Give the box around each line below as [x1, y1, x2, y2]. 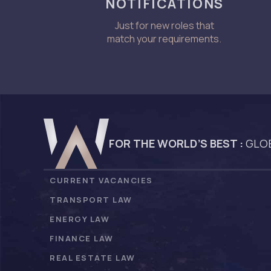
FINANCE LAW [50, 232, 114, 244]
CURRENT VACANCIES [50, 174, 153, 186]
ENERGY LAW [50, 213, 109, 224]
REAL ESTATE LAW [50, 252, 135, 263]
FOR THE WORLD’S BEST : [109, 136, 243, 151]
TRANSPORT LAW [50, 194, 132, 205]
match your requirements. [107, 31, 222, 45]
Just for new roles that [114, 18, 214, 32]
